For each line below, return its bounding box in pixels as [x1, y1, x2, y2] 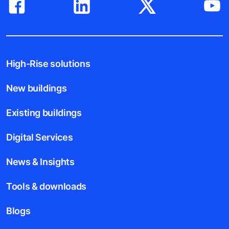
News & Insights [6, 156, 75, 167]
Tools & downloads [6, 180, 86, 192]
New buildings [6, 82, 67, 94]
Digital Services [6, 131, 73, 143]
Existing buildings [6, 107, 82, 118]
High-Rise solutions [6, 58, 90, 69]
